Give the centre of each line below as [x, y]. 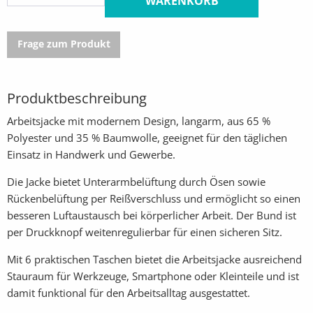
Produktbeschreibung [77, 98]
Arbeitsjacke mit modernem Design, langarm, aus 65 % [139, 121]
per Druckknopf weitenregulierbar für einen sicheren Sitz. [145, 232]
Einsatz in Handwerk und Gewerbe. [91, 155]
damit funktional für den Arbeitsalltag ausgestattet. [129, 293]
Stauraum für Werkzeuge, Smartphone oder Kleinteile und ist [153, 276]
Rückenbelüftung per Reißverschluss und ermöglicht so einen [154, 199]
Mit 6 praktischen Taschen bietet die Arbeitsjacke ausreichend [154, 260]
